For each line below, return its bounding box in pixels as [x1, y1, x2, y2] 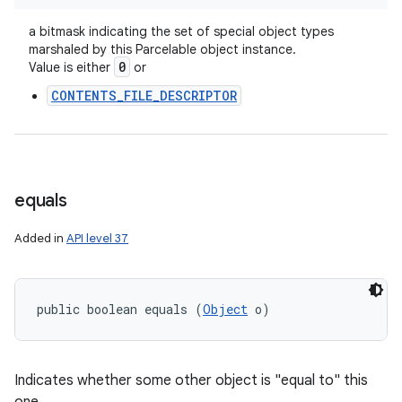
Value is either [29, 59, 114, 75]
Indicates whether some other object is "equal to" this [14, 371, 368, 389]
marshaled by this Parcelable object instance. [29, 41, 296, 57]
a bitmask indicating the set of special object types [29, 23, 334, 39]
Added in [14, 231, 66, 246]
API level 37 [66, 231, 128, 246]
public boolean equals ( [37, 301, 203, 318]
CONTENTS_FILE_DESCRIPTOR [51, 87, 237, 104]
